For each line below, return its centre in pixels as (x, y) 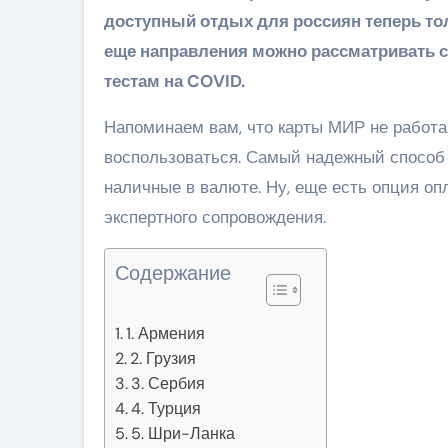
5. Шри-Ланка (183, 434)
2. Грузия (163, 359)
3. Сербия (168, 384)
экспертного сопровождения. (215, 217)
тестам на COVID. (174, 81)
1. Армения (166, 334)
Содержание (173, 273)
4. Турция (166, 409)
